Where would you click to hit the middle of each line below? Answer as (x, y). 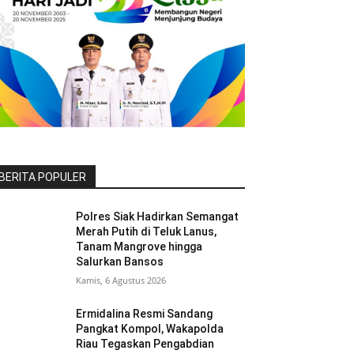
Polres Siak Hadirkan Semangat (158, 217)
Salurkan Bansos (120, 262)
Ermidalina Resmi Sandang (145, 314)
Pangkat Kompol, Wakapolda (150, 329)
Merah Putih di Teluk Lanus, (147, 232)
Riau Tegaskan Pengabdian (145, 344)
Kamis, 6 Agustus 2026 (121, 281)
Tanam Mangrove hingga (139, 247)
